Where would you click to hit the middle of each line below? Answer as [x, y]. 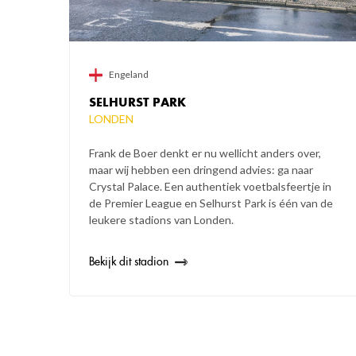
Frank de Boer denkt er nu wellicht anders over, [205, 153]
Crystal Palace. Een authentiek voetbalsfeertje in [210, 187]
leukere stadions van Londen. [161, 220]
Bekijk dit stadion [129, 262]
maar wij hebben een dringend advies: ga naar [201, 170]
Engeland [129, 75]
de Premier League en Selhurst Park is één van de [211, 203]
